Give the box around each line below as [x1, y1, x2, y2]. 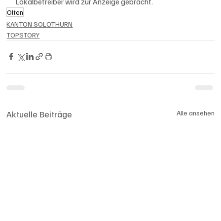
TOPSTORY [6, 30, 40, 39]
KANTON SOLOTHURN [6, 19, 73, 28]
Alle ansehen [176, 108, 215, 117]
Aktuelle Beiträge [6, 108, 73, 119]
